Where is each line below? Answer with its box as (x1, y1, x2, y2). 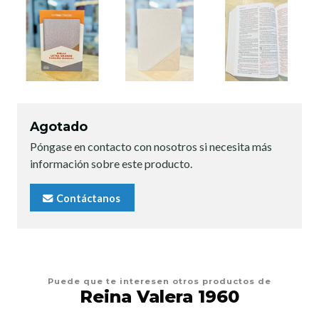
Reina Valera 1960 (80, 286, 239, 308)
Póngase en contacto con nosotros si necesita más (30, 139, 272, 153)
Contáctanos (54, 192, 120, 205)
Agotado (30, 118, 88, 134)
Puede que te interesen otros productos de (48, 276, 271, 287)
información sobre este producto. (30, 156, 192, 170)
